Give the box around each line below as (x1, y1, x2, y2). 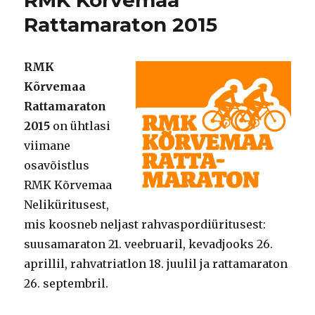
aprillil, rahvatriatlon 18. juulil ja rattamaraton (24, 256, 288, 271)
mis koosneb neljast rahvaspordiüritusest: (24, 217, 266, 231)
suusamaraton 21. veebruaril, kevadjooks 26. (24, 236, 274, 251)
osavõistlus (24, 157, 90, 172)
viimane (24, 138, 71, 153)
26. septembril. (24, 276, 109, 290)
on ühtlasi (50, 118, 111, 133)
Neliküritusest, (24, 197, 110, 212)
